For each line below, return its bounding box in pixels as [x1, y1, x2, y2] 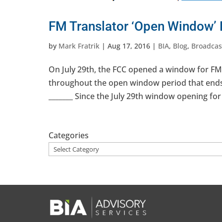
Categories [49, 129, 89, 141]
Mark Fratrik [58, 41, 100, 51]
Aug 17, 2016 [108, 41, 150, 51]
